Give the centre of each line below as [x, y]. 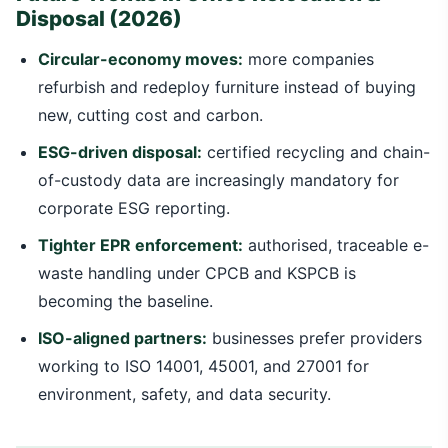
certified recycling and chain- [316, 152]
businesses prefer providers [314, 338]
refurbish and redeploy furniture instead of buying [227, 87]
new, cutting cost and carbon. [150, 115]
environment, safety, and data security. [184, 394]
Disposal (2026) [99, 18]
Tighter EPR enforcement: [140, 245]
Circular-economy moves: [140, 59]
